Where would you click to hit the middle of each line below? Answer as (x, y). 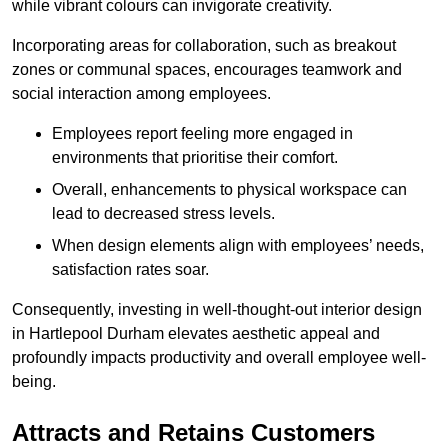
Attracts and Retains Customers (193, 432)
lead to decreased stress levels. (163, 213)
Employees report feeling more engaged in (202, 133)
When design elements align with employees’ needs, (238, 245)
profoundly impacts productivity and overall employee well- (219, 357)
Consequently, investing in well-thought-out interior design (217, 309)
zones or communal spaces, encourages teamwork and (207, 69)
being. (34, 381)
